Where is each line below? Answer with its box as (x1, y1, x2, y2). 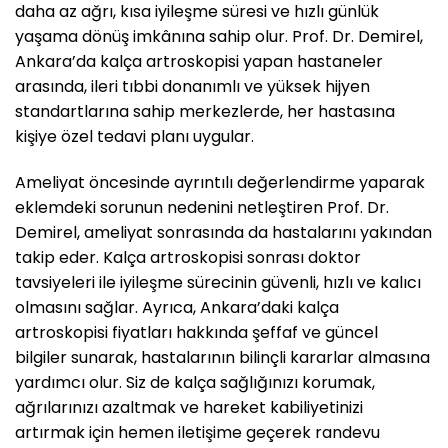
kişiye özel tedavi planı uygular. (15, 124, 254, 148)
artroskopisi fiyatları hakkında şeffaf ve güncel (15, 320, 378, 344)
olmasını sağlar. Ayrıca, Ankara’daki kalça (15, 295, 339, 319)
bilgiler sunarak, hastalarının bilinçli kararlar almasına (15, 345, 430, 369)
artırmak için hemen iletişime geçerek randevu (15, 420, 380, 444)
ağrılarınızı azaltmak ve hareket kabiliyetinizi (15, 395, 363, 419)
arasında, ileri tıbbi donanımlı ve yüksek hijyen (15, 74, 370, 98)
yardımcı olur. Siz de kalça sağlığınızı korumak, (15, 370, 375, 394)
